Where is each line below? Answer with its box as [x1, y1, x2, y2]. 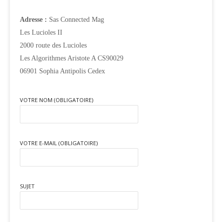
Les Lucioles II [20, 28, 62, 36]
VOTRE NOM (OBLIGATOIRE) [20, 96, 93, 104]
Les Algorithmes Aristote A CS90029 [20, 54, 123, 62]
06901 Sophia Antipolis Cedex [20, 67, 105, 75]
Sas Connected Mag [49, 15, 104, 23]
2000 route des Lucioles [20, 41, 87, 49]
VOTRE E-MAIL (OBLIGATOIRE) [20, 139, 98, 147]
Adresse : [20, 15, 49, 23]
